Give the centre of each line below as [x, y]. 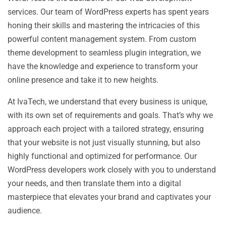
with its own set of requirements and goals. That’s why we [110, 115]
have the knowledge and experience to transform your [103, 66]
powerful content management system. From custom [102, 39]
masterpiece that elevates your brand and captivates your [109, 197]
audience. [25, 211]
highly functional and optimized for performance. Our [102, 156]
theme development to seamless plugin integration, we [104, 53]
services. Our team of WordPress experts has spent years [108, 12]
